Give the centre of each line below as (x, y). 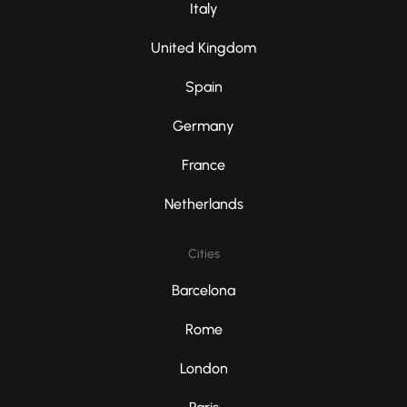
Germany (203, 126)
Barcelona (203, 291)
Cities (203, 254)
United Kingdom (203, 48)
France (203, 165)
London (203, 369)
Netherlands (203, 204)
